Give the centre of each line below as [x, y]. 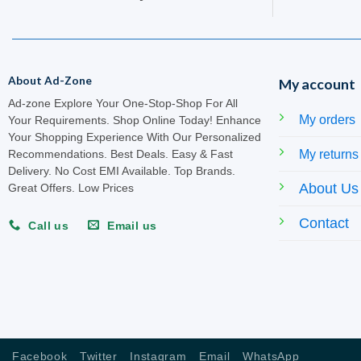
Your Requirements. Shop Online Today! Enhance [134, 120]
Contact [324, 224]
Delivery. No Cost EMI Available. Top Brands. [121, 171]
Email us [132, 225]
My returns [328, 155]
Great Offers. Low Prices [71, 188]
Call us [49, 225]
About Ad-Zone [50, 81]
